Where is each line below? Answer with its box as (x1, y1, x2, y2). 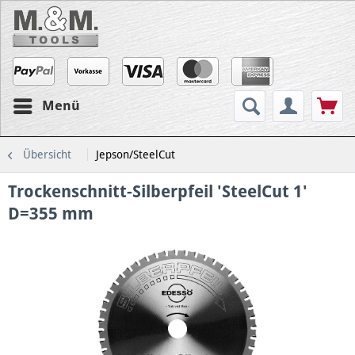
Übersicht (23, 147, 71, 161)
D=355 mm (8, 203, 94, 223)
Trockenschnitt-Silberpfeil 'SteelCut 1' (8, 181, 307, 201)
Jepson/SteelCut (96, 147, 175, 161)
